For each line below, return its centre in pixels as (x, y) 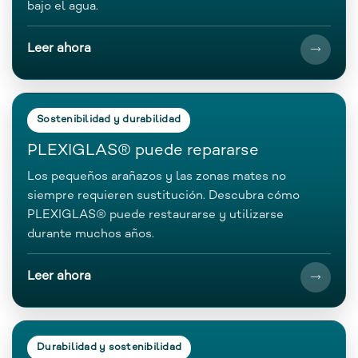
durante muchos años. (91, 234)
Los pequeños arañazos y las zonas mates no (157, 176)
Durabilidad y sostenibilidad (109, 347)
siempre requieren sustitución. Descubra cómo (163, 195)
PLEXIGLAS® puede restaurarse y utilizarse (155, 215)
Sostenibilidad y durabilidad (109, 119)
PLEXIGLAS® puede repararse (143, 151)
